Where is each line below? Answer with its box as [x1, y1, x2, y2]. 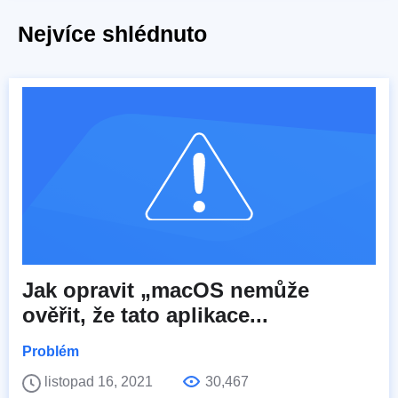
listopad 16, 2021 [44, 374, 156, 390]
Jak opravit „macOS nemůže [22, 278, 309, 303]
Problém [22, 344, 79, 360]
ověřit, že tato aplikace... [22, 303, 268, 328]
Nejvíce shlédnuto [18, 21, 207, 47]
